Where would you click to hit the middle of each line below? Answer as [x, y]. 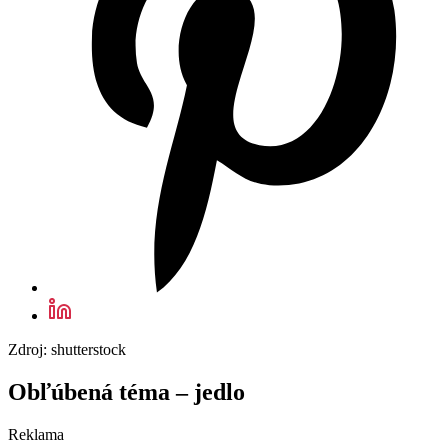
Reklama [36, 435]
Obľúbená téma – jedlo [126, 392]
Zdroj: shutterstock [67, 350]
